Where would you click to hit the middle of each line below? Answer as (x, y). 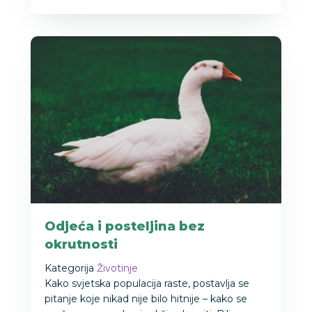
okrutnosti (81, 245)
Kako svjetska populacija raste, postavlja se (147, 284)
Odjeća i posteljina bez (125, 227)
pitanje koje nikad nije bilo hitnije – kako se (146, 299)
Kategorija (69, 268)
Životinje (117, 268)
